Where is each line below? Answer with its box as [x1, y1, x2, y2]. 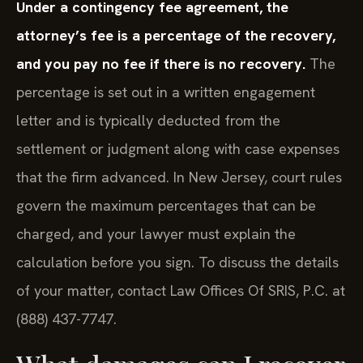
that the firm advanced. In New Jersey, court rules [16, 168, 342, 187]
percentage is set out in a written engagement [16, 83, 315, 102]
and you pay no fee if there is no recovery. [16, 54, 305, 74]
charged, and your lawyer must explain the [16, 224, 296, 244]
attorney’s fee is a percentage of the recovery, [16, 26, 335, 45]
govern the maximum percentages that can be [16, 196, 316, 216]
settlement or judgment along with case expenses [16, 139, 340, 159]
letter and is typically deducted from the [16, 111, 280, 130]
